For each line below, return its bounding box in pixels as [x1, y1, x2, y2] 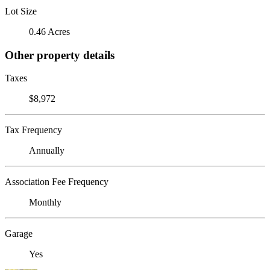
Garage [5, 228, 33, 239]
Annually [29, 145, 64, 156]
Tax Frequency [5, 125, 62, 136]
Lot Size [5, 5, 37, 16]
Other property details [5, 48, 115, 61]
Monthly [29, 197, 61, 208]
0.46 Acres [29, 26, 70, 37]
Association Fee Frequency [5, 177, 108, 187]
